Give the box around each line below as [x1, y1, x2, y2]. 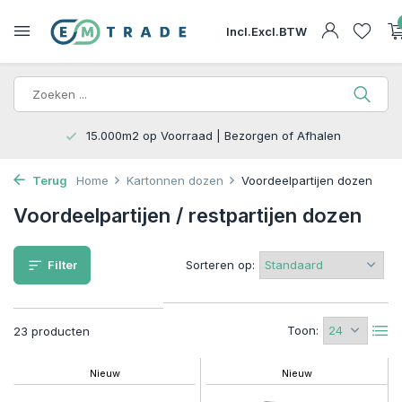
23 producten [13, 324, 90, 338]
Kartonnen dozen [127, 173, 223, 188]
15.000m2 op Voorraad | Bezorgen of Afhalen [82, 128, 341, 143]
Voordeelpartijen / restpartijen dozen [13, 204, 362, 227]
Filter [48, 258, 77, 272]
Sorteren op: [186, 258, 255, 272]
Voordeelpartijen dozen [241, 173, 372, 188]
